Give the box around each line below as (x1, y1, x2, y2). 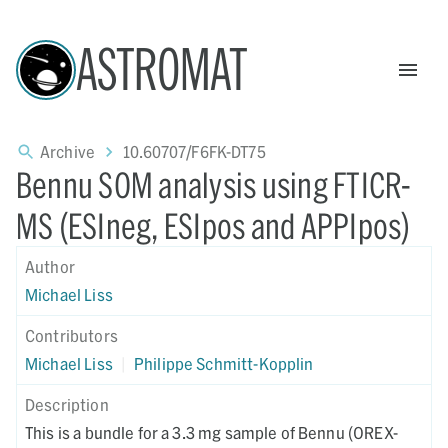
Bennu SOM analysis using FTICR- (16, 164, 412, 205)
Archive (40, 142, 96, 161)
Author (25, 257, 75, 276)
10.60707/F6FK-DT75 (123, 142, 266, 161)
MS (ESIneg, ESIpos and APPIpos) (16, 205, 411, 246)
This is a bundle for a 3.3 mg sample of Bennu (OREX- (25, 423, 398, 442)
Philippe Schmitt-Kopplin (133, 354, 314, 373)
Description (25, 395, 109, 414)
